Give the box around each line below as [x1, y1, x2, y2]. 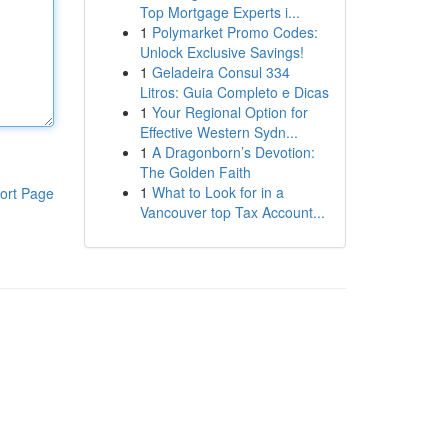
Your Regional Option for [151, 102, 308, 122]
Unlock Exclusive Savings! [139, 42, 304, 62]
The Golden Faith [139, 162, 251, 182]
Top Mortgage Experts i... [139, 2, 300, 22]
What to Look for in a [151, 182, 284, 202]
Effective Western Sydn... [139, 122, 298, 142]
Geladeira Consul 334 [151, 62, 290, 82]
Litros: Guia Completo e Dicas [139, 82, 329, 102]
